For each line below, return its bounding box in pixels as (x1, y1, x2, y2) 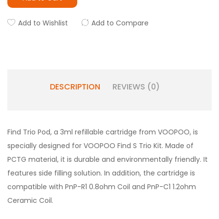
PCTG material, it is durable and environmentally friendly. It (7, 154, 208, 164)
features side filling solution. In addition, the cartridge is (7, 168, 195, 178)
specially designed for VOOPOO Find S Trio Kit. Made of (7, 141, 194, 151)
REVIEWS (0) (112, 81, 160, 92)
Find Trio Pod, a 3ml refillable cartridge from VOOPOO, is (7, 127, 198, 137)
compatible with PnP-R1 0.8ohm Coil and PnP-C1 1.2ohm (7, 182, 196, 192)
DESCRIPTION (49, 81, 100, 92)
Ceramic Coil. (7, 196, 53, 205)
